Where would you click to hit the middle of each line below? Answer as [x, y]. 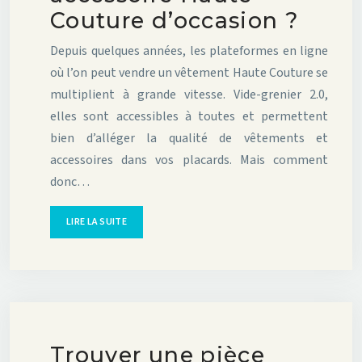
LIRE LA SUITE [97, 222]
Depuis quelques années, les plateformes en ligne [189, 51]
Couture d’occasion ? [175, 21]
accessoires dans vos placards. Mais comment [189, 160]
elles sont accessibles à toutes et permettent [189, 117]
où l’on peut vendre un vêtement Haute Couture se [189, 73]
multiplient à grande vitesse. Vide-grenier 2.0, [189, 95]
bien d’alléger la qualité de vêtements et [189, 139]
